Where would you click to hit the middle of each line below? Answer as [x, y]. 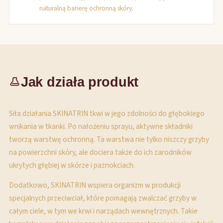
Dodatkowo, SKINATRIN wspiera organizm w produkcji [95, 185]
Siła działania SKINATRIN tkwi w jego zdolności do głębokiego [107, 113]
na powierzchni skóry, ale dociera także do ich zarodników [100, 152]
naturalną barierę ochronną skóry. [86, 8]
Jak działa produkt [80, 82]
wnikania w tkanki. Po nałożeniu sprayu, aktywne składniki [101, 126]
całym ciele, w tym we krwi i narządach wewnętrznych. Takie [103, 211]
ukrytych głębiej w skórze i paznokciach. [72, 165]
